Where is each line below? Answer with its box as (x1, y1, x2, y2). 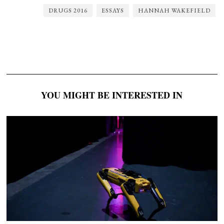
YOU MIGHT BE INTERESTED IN (41, 88, 183, 101)
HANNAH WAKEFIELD (137, 6, 210, 14)
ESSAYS (101, 6, 124, 14)
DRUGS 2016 (48, 6, 87, 14)
